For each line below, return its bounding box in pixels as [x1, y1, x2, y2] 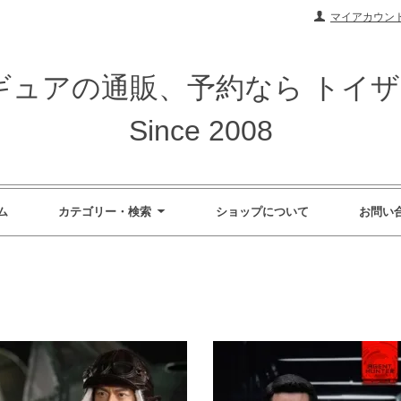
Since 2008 [128, 114, 273, 147]
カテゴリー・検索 [57, 204, 151, 218]
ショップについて [215, 204, 309, 218]
